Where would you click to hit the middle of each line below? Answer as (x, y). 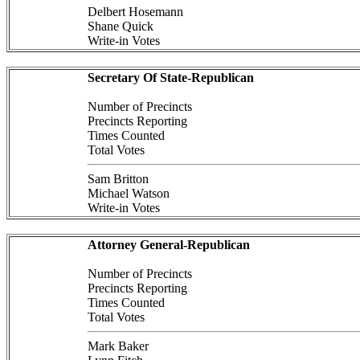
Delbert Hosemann (135, 12)
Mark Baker (118, 346)
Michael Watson (128, 193)
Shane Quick (120, 26)
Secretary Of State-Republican (170, 78)
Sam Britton (118, 179)
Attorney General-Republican (168, 245)
